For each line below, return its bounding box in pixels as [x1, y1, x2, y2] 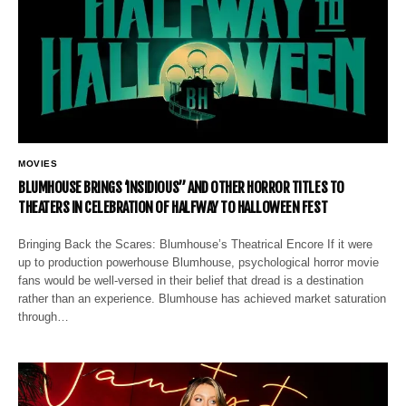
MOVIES [18, 159, 57, 169]
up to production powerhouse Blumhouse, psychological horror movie [18, 256, 380, 270]
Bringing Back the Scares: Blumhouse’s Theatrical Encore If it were [18, 237, 373, 252]
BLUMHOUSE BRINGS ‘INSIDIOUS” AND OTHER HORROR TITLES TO [18, 179, 344, 198]
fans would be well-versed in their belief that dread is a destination [18, 274, 364, 288]
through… [18, 310, 69, 324]
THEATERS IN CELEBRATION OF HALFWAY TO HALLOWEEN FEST [18, 198, 328, 217]
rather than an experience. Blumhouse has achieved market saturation [18, 292, 387, 306]
